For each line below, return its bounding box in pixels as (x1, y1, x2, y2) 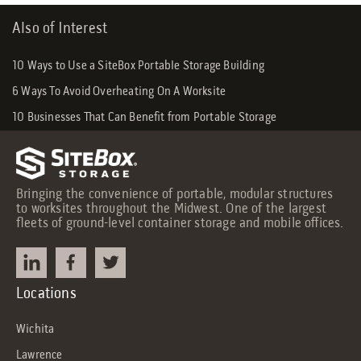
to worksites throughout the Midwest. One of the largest (16, 202, 327, 217)
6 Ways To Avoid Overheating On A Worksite (12, 85, 226, 99)
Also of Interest (12, 21, 108, 38)
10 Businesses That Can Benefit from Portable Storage (12, 111, 276, 125)
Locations (16, 286, 77, 303)
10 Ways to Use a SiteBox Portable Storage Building (12, 60, 264, 73)
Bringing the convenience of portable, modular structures (16, 188, 334, 202)
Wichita (16, 323, 55, 337)
